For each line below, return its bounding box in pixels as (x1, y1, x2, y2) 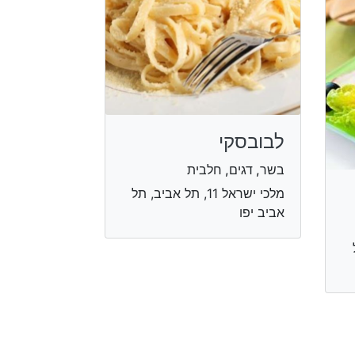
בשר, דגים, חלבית (186, 161, 284, 177)
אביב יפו (239, 204, 284, 220)
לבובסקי (218, 129, 284, 153)
